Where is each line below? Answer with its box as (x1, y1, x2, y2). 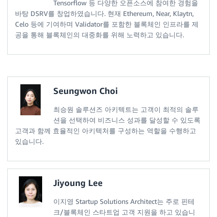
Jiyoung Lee (53, 177, 103, 188)
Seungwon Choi (53, 85, 118, 96)
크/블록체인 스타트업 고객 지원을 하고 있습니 (53, 207, 195, 216)
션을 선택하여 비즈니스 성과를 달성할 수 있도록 (53, 115, 201, 124)
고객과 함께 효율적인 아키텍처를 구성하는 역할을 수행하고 (15, 126, 196, 135)
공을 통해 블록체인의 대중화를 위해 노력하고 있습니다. (15, 30, 184, 39)
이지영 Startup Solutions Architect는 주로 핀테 (53, 197, 195, 205)
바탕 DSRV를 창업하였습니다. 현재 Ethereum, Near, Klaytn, (15, 9, 194, 17)
